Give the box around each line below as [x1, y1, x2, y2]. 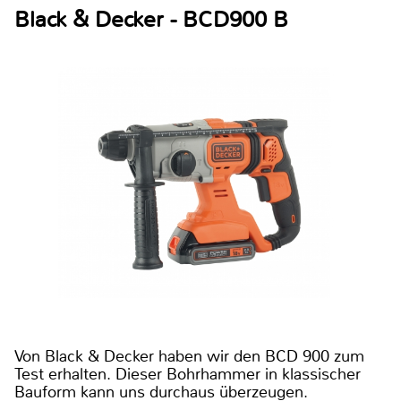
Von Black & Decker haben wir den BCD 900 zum [14, 346, 364, 368]
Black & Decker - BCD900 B [14, 4, 288, 34]
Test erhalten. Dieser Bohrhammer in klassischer [14, 363, 361, 386]
